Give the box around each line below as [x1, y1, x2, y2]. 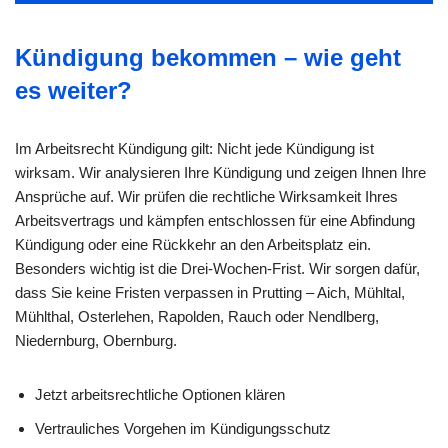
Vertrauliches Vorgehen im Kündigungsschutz [35, 419, 331, 437]
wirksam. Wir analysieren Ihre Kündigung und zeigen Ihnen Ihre [15, 163, 426, 181]
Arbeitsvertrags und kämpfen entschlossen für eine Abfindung [15, 211, 415, 229]
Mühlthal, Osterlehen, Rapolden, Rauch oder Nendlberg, [15, 307, 379, 325]
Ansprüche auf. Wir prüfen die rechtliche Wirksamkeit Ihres [15, 187, 398, 205]
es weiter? [15, 76, 132, 104]
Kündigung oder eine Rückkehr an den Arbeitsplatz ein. [15, 235, 371, 253]
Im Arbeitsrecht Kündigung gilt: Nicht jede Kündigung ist [15, 139, 374, 157]
